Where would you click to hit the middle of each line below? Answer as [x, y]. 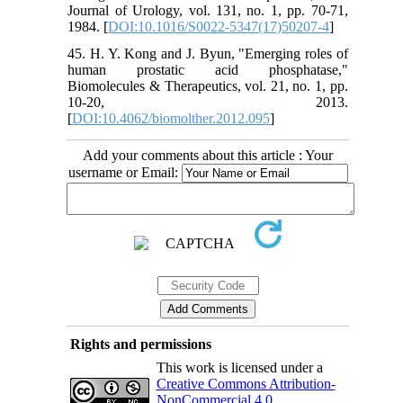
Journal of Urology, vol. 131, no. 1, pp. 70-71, [208, 11]
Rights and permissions [140, 345]
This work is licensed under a [239, 368]
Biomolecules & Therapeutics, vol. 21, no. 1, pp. [208, 86]
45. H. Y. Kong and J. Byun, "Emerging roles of [208, 54]
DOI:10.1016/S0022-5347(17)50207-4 [219, 27]
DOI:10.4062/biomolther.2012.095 [171, 119]
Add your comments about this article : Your [208, 156]
